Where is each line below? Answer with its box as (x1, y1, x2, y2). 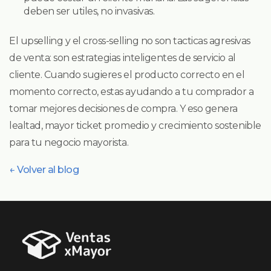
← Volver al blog (9, 163, 79, 175)
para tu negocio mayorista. (9, 136, 129, 148)
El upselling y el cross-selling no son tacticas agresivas (9, 34, 250, 47)
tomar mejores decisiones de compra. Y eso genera (9, 102, 238, 114)
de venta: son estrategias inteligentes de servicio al (9, 51, 236, 64)
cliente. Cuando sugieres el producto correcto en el (9, 68, 245, 80)
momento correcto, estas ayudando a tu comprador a (9, 85, 254, 97)
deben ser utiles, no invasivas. (24, 5, 155, 17)
